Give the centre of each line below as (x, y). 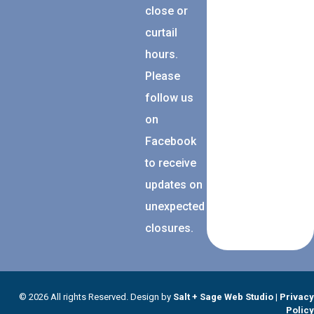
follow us (169, 98)
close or (166, 11)
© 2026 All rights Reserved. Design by (96, 297)
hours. (163, 55)
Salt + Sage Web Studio (223, 297)
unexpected (175, 207)
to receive (170, 163)
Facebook (170, 142)
